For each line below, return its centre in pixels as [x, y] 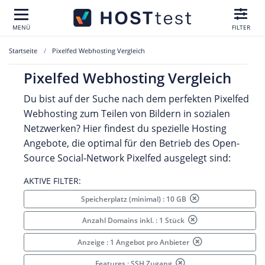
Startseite [23, 51]
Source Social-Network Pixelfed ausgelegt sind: [127, 158]
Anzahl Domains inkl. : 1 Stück [135, 221]
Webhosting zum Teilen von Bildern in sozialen [127, 114]
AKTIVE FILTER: [52, 180]
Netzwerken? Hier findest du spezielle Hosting [125, 128]
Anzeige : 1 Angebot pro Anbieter [135, 242]
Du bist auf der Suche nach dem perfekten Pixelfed [136, 99]
